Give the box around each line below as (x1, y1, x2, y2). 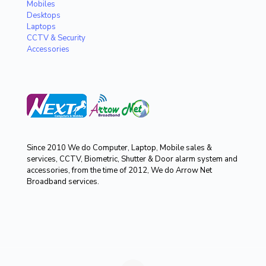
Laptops (27, 21, 56, 32)
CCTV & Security (27, 33, 85, 43)
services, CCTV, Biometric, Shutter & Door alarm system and (27, 154, 237, 164)
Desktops (27, 10, 61, 21)
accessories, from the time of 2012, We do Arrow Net (27, 165, 212, 176)
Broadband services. (27, 176, 99, 187)
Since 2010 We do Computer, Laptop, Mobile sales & (27, 142, 212, 153)
